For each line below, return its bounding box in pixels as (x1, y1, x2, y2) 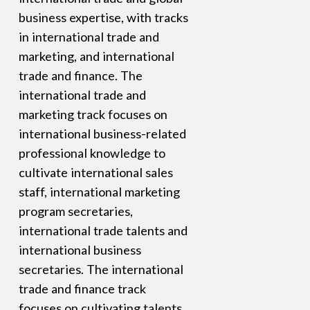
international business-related (18, 126, 186, 142)
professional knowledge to (18, 145, 165, 161)
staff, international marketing (18, 184, 180, 200)
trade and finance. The (18, 68, 143, 84)
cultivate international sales (18, 165, 173, 181)
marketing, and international (18, 48, 174, 64)
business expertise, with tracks (18, 10, 188, 26)
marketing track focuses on (18, 107, 167, 122)
